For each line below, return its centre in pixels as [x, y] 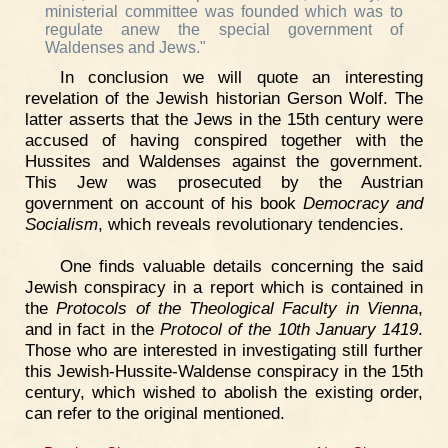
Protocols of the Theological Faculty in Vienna [237, 308]
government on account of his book [164, 203]
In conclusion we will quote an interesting [241, 77]
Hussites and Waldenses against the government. [224, 161]
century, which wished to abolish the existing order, [224, 392]
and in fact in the [92, 329]
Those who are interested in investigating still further [224, 350]
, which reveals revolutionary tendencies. [251, 224]
